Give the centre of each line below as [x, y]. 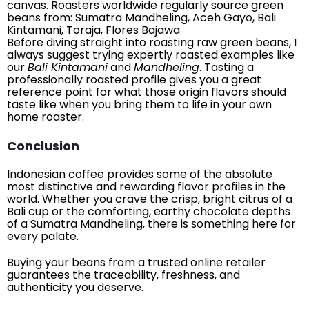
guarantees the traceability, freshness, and [123, 275]
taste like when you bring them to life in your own [139, 104]
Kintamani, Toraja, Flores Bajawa [93, 30]
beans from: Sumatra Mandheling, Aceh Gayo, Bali [141, 17]
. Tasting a [227, 67]
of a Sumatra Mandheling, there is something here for [151, 223]
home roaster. [46, 117]
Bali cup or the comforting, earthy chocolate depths [149, 211]
